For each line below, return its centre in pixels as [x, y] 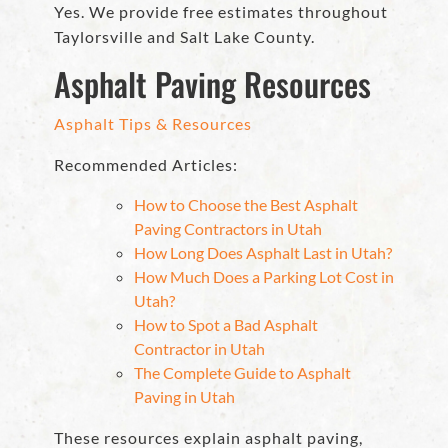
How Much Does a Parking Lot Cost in [264, 277]
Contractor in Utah [199, 349]
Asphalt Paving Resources [212, 84]
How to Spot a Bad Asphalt [226, 325]
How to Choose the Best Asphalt [246, 205]
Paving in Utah [184, 397]
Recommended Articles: [146, 165]
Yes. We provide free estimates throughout [221, 12]
